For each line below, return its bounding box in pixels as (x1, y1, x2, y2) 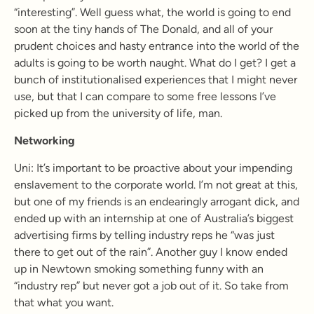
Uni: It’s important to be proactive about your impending (14, 161, 292, 175)
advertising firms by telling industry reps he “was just (14, 228, 275, 242)
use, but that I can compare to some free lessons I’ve (14, 90, 276, 103)
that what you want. (14, 296, 114, 309)
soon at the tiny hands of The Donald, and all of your (14, 22, 273, 36)
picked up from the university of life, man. (14, 107, 222, 120)
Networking (14, 134, 75, 147)
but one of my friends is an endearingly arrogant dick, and (14, 195, 299, 208)
